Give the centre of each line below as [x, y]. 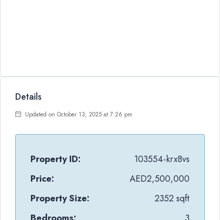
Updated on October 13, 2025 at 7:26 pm [78, 114]
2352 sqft [172, 198]
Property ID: [55, 159]
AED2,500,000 [160, 179]
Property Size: [60, 198]
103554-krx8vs [162, 159]
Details [28, 97]
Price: [42, 179]
